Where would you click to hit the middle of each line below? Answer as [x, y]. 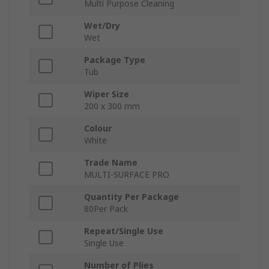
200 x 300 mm [112, 106]
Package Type [115, 60]
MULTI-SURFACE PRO [127, 175]
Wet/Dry [102, 26]
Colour [98, 128]
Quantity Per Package [131, 197]
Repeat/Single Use [124, 231]
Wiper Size [107, 94]
